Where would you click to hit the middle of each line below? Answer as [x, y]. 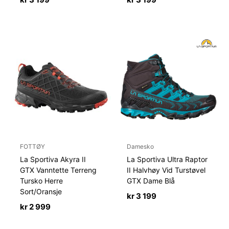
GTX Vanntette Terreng [59, 170]
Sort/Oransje [41, 191]
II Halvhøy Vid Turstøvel [166, 170]
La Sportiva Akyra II [53, 159]
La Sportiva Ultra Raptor [167, 159]
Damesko [141, 147]
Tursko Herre [42, 180]
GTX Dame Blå [151, 180]
